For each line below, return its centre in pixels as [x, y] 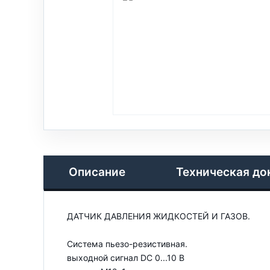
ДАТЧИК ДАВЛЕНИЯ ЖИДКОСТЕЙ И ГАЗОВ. [159, 216]
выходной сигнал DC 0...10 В [126, 258]
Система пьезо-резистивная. [127, 244]
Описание [97, 172]
